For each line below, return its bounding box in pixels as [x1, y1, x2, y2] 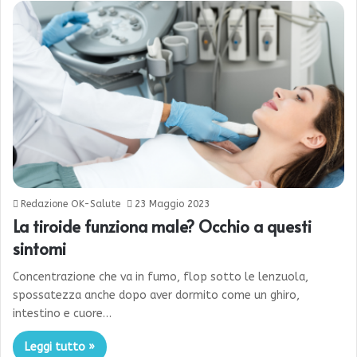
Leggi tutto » [25, 340, 95, 355]
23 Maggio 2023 [135, 198, 210, 210]
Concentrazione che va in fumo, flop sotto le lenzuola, [13, 270, 308, 284]
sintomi [13, 237, 66, 261]
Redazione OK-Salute [21, 198, 120, 210]
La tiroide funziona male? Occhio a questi [13, 215, 312, 238]
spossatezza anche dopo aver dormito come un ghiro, [13, 288, 300, 303]
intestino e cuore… [13, 307, 112, 321]
